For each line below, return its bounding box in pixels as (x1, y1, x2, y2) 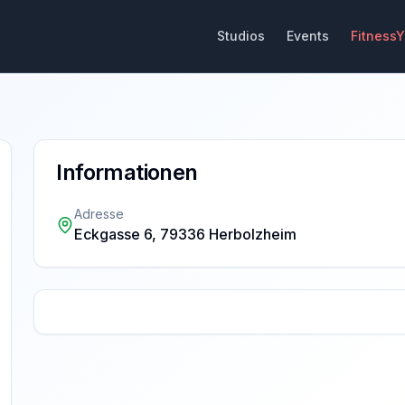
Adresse (74, 206, 125, 221)
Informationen (56, 159, 198, 185)
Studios (217, 28, 265, 43)
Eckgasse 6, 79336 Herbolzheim (74, 225, 297, 243)
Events (287, 28, 329, 43)
